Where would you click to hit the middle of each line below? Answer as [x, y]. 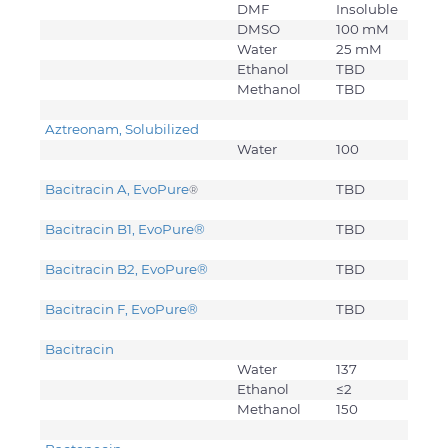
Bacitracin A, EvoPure [117, 189]
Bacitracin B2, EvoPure [121, 269]
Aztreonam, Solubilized [123, 129]
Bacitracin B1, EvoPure [119, 229]
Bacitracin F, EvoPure [116, 309]
